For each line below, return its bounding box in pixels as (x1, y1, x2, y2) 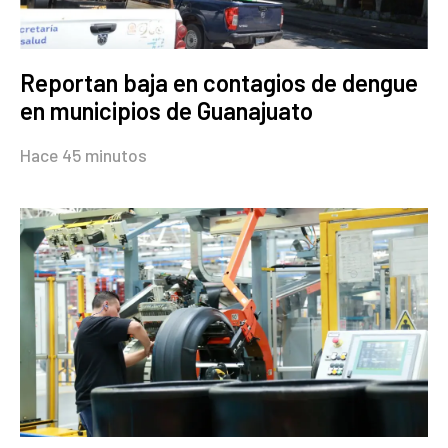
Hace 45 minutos (20, 143, 147, 166)
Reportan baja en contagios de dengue (20, 67, 418, 97)
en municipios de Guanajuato (20, 95, 313, 125)
